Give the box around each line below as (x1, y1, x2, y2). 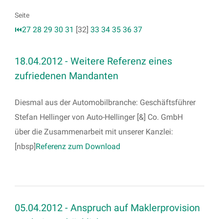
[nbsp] (15, 142, 36, 152)
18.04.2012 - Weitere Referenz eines (15, 55, 172, 67)
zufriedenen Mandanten (15, 70, 118, 82)
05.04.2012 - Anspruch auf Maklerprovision (15, 202, 200, 214)
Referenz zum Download (36, 142, 120, 152)
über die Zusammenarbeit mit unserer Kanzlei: (15, 127, 173, 137)
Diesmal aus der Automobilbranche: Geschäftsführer (15, 98, 196, 108)
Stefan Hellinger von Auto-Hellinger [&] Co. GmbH (15, 112, 183, 122)
